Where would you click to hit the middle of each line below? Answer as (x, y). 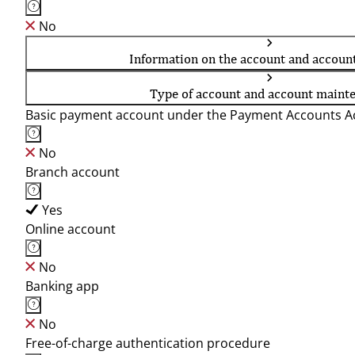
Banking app (62, 286)
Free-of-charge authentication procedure (148, 343)
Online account (71, 229)
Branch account (73, 172)
